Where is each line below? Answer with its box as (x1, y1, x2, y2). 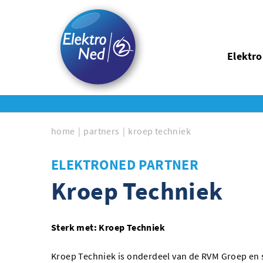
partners (83, 125, 120, 137)
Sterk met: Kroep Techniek (51, 221, 165, 233)
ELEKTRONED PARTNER (51, 156, 199, 174)
